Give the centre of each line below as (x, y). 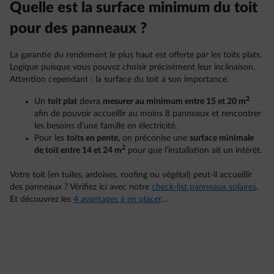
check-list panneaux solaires (204, 187)
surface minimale (222, 139)
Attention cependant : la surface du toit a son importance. (120, 80)
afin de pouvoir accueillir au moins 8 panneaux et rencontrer (148, 114)
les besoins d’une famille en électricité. (106, 126)
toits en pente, (93, 139)
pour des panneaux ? (78, 29)
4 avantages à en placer (117, 200)
